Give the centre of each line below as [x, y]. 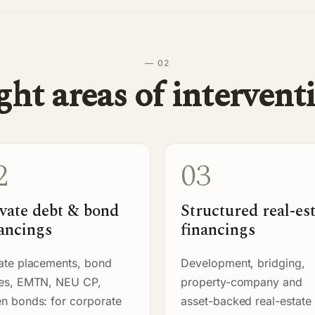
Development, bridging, [243, 263]
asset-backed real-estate [246, 301]
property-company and [242, 282]
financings [218, 230]
